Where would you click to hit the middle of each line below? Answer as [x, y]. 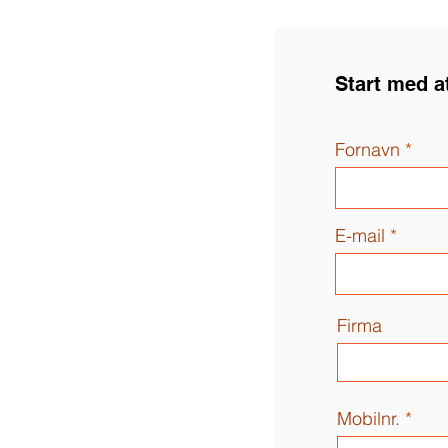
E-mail [360, 235]
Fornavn [367, 149]
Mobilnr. [368, 418]
